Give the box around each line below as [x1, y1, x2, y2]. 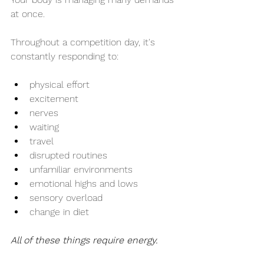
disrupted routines [29, 150, 107, 161]
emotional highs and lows [29, 178, 138, 190]
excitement [29, 93, 78, 105]
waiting [29, 121, 59, 133]
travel [29, 136, 54, 147]
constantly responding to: [11, 51, 118, 62]
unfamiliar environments [29, 164, 133, 176]
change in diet [29, 206, 89, 218]
